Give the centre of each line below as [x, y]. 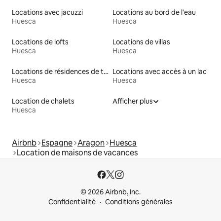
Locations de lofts [40, 42]
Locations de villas [141, 42]
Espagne [57, 143]
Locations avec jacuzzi [47, 12]
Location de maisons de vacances [77, 152]
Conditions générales [139, 202]
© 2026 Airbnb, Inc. [110, 192]
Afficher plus [133, 101]
